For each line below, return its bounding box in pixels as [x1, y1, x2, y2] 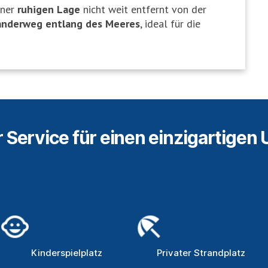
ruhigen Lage [17, 2, 81, 16]
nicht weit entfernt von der [80, 2, 207, 16]
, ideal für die [140, 16, 201, 31]
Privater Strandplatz [156, 246, 245, 258]
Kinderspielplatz [31, 246, 103, 258]
